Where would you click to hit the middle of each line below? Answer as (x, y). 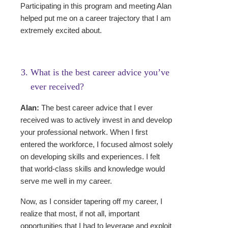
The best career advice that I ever (96, 108)
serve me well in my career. (66, 181)
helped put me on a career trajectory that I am (96, 18)
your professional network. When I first (84, 132)
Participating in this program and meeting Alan (96, 6)
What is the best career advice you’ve (100, 73)
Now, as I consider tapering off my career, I (91, 202)
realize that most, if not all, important (80, 214)
